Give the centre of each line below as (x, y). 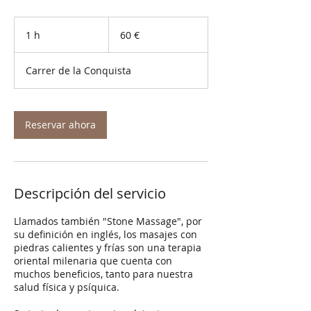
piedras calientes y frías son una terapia (108, 248)
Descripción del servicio (90, 194)
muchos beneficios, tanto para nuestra (103, 274)
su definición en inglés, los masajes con (106, 235)
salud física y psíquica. (67, 287)
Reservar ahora (60, 125)
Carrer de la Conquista (78, 71)
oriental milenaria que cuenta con (93, 261)
